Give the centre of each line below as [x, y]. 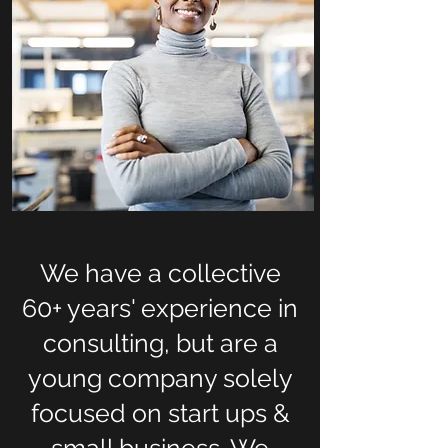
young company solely [160, 378]
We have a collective [160, 273]
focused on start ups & [160, 413]
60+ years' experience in [160, 308]
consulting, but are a [160, 343]
